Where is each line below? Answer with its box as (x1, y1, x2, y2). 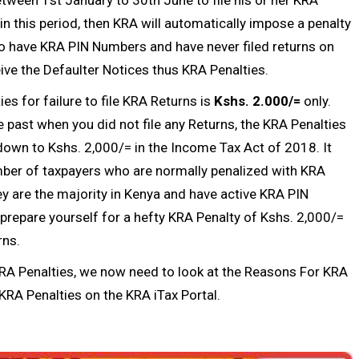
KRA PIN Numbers (40, 38, 147, 54)
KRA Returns (123, 92, 197, 109)
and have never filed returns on (147, 38, 334, 54)
